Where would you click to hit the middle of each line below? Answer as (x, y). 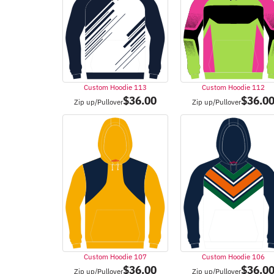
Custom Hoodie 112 (234, 87)
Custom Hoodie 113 (116, 87)
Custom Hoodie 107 (116, 256)
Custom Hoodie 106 (234, 256)
